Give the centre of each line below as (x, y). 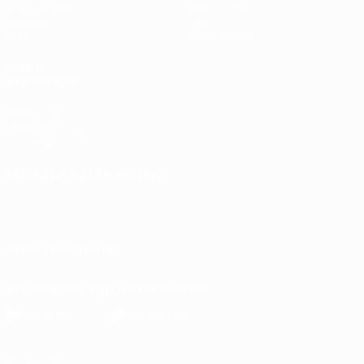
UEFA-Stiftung (45, 129)
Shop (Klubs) (220, 35)
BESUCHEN (40, 81)
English (86, 196)
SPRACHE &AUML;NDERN (84, 175)
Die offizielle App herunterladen (108, 289)
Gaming (27, 21)
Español (301, 196)
